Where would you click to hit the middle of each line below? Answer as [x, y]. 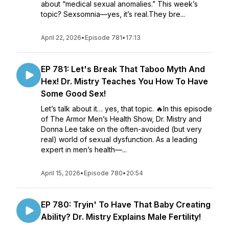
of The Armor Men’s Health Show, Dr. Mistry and [121, 119]
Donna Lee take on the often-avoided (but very [121, 129]
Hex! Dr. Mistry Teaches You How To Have [124, 81]
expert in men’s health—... [84, 150]
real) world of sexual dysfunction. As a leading [119, 139]
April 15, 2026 [61, 173]
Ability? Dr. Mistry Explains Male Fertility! [121, 217]
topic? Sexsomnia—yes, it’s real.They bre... [113, 14]
